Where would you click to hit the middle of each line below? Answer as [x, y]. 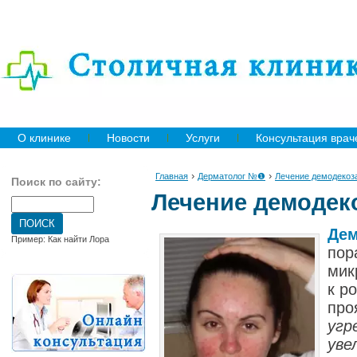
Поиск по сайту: [56, 182]
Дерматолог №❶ [231, 176]
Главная [172, 176]
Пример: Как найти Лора [60, 239]
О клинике [44, 138]
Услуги [203, 138]
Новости [128, 138]
